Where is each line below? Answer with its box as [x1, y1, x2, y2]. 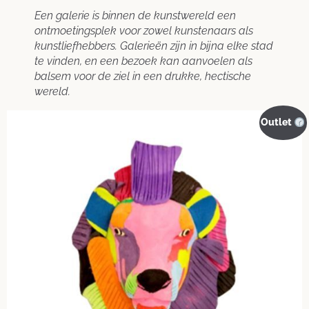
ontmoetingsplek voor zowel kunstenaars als [34, 23, 253, 37]
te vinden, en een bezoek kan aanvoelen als [34, 54, 252, 68]
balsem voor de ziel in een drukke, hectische [34, 69, 251, 83]
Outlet [261, 117, 295, 128]
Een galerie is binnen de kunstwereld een [34, 8, 236, 22]
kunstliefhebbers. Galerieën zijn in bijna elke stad [34, 39, 273, 52]
